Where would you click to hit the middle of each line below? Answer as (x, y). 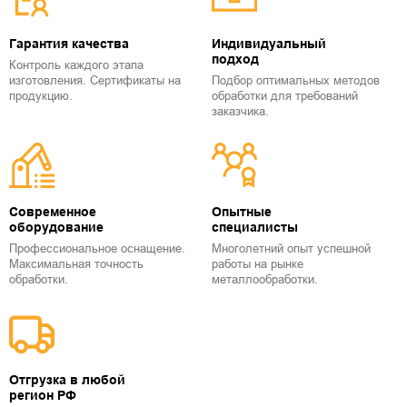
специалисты (255, 227)
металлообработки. (265, 279)
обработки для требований (285, 96)
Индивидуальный (269, 44)
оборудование (56, 227)
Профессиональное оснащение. (97, 248)
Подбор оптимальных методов (296, 80)
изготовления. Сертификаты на (95, 80)
